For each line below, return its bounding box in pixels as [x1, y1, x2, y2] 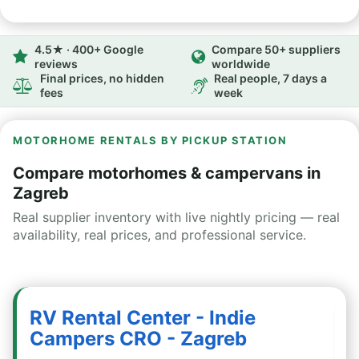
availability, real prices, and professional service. [13, 227, 306, 243]
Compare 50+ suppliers [212, 42, 341, 56]
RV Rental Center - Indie [30, 306, 256, 329]
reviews [34, 57, 78, 71]
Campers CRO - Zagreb [30, 327, 247, 350]
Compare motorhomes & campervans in [13, 163, 321, 183]
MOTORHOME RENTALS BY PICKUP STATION [13, 134, 288, 147]
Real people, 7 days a [214, 71, 327, 85]
